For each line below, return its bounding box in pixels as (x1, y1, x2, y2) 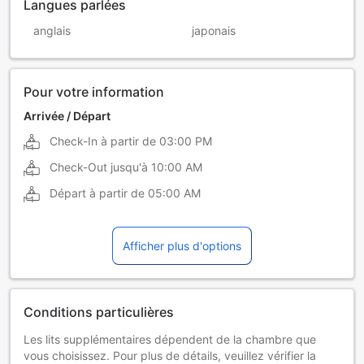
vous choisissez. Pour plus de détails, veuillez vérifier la (24, 348, 316, 362)
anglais (33, 23, 71, 37)
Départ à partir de (50, 185, 145, 200)
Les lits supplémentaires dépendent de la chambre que (24, 331, 316, 346)
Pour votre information (24, 83, 164, 100)
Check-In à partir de (50, 133, 156, 148)
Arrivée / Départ (24, 108, 110, 123)
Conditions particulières (24, 303, 174, 320)
